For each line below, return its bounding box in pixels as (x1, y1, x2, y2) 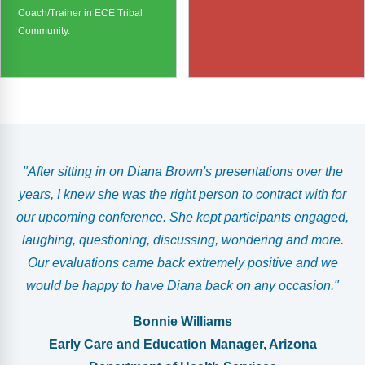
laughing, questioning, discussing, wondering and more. (21, 232, 344, 248)
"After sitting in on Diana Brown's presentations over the (22, 164, 343, 179)
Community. (18, 24, 70, 37)
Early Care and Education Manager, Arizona (48, 336, 317, 352)
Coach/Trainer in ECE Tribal (18, 7, 143, 19)
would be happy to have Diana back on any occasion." (26, 278, 339, 293)
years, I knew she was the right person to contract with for (19, 187, 346, 202)
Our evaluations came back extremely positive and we (27, 255, 338, 270)
